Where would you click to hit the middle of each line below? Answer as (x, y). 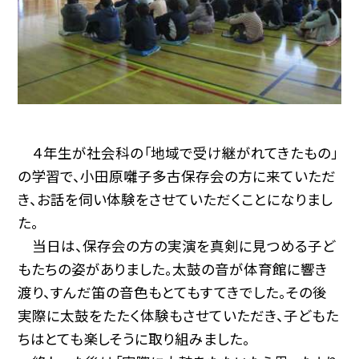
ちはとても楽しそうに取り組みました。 (134, 339)
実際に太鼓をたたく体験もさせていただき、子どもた (179, 316)
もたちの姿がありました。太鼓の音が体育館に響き (173, 269)
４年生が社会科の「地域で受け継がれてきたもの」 (178, 153)
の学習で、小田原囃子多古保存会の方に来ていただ (177, 176)
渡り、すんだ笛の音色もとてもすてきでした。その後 (173, 292)
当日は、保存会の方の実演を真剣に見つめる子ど (177, 246)
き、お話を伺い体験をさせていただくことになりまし (175, 200)
